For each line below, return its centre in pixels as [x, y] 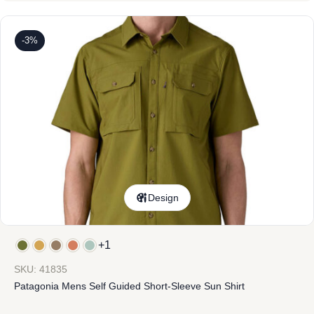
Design [163, 198]
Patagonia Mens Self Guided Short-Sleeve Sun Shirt [129, 286]
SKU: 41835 [41, 269]
